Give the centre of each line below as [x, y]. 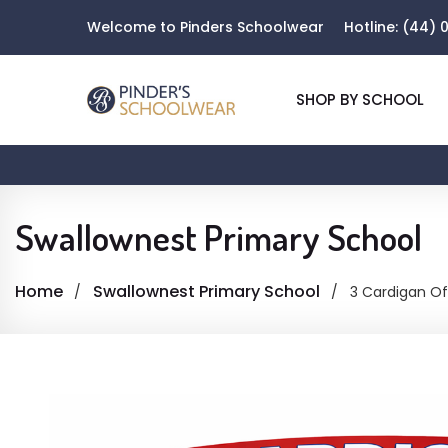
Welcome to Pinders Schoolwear [205, 27]
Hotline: [373, 27]
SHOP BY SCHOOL [360, 99]
